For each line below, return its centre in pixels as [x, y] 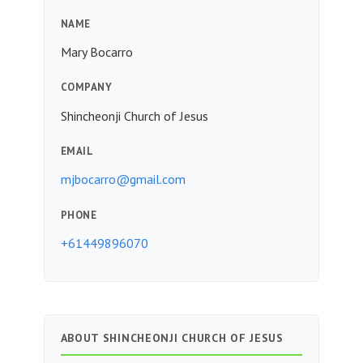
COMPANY [86, 88]
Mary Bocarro [96, 51]
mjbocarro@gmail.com [123, 179]
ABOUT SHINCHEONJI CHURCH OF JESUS [172, 338]
